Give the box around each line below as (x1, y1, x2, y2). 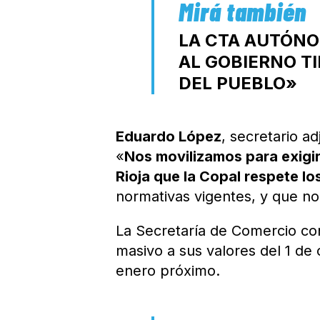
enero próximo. (116, 262, 221, 279)
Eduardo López (116, 128, 222, 145)
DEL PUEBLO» (179, 73, 298, 94)
